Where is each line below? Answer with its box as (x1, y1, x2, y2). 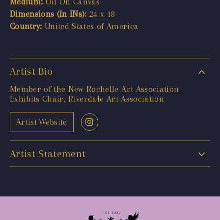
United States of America (42, 21, 139, 31)
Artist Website (16, 117, 67, 127)
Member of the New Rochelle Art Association (10, 83, 179, 94)
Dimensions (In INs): (10, 8, 87, 19)
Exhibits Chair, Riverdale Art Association (10, 93, 164, 104)
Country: (10, 21, 42, 31)
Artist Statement (10, 147, 86, 160)
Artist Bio (10, 65, 53, 77)
